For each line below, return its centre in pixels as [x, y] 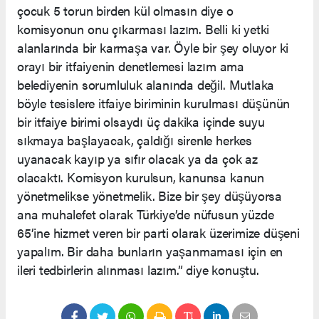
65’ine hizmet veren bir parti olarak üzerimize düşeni [158, 232]
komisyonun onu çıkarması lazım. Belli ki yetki [143, 28]
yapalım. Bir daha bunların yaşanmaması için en [150, 251]
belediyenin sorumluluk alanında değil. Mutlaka [146, 84]
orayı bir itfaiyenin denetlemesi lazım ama [131, 66]
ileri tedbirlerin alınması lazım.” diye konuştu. [140, 269]
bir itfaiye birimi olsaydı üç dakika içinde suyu [141, 121]
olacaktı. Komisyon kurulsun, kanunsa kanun [141, 177]
